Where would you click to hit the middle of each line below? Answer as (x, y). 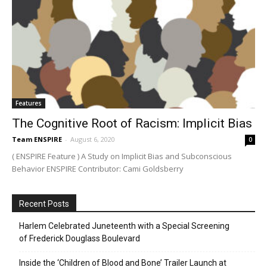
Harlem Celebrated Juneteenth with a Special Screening (124, 226)
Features (29, 103)
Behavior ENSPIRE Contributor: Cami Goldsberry (98, 169)
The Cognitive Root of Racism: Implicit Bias (132, 124)
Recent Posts (44, 204)
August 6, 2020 (93, 139)
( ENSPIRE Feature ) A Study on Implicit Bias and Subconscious (122, 156)
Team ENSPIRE (37, 139)
